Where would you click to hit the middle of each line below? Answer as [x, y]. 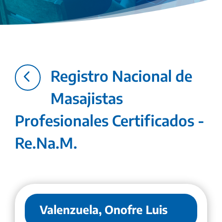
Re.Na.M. [46, 142]
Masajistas [87, 98]
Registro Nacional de [121, 76]
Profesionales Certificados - [110, 120]
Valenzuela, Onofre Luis [104, 209]
